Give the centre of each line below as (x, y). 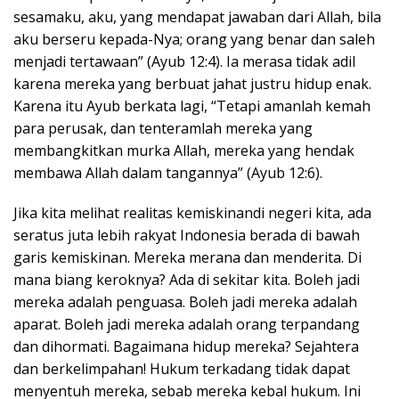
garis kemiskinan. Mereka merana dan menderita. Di (187, 257)
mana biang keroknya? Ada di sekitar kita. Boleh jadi (187, 279)
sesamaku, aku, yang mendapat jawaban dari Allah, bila (197, 16)
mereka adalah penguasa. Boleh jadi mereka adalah (185, 301)
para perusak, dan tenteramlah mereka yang (163, 128)
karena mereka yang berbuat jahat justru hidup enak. (192, 83)
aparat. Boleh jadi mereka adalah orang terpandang (187, 324)
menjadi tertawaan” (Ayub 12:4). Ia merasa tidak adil (184, 61)
